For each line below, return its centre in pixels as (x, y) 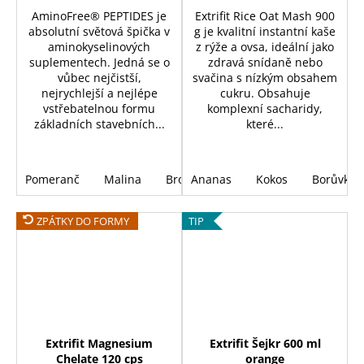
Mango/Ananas (273, 179)
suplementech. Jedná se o (99, 62)
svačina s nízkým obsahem (265, 77)
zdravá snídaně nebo (265, 62)
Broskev (187, 179)
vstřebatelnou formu (99, 108)
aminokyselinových (99, 46)
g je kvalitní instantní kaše (265, 31)
